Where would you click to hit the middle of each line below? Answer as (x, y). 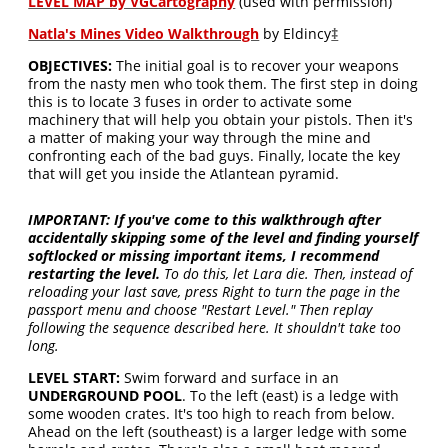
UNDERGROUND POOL (105, 395)
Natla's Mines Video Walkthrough (144, 33)
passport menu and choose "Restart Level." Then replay (200, 309)
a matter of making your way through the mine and (200, 137)
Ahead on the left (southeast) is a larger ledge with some (218, 431)
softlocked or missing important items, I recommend (204, 255)
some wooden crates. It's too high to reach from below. (212, 413)
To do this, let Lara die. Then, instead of (286, 273)
